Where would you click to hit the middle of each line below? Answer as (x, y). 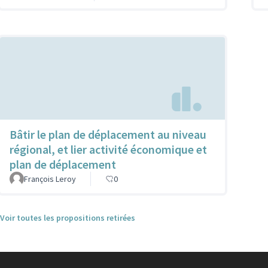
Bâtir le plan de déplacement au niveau (108, 135)
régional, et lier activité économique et (108, 150)
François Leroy (50, 179)
